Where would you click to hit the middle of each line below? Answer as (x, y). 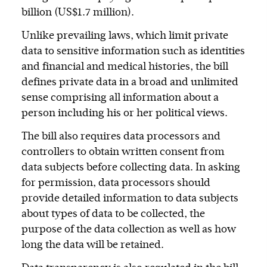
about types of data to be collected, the (113, 214)
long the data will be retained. (93, 245)
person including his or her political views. (125, 114)
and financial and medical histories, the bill (125, 67)
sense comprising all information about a (120, 98)
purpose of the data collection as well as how (129, 230)
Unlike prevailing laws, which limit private (125, 36)
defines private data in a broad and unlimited (130, 83)
